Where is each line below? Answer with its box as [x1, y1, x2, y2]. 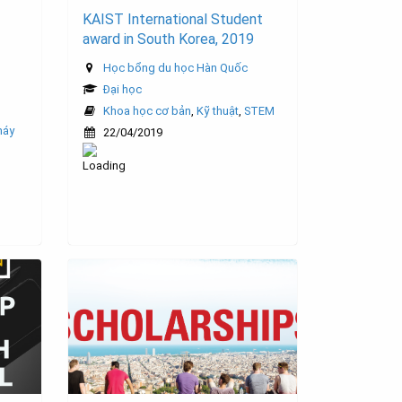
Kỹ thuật [197, 104, 239, 118]
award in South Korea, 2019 [83, 31, 254, 48]
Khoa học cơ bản [103, 104, 191, 118]
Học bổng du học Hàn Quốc [103, 61, 248, 75]
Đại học [103, 83, 142, 97]
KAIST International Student [83, 11, 263, 29]
